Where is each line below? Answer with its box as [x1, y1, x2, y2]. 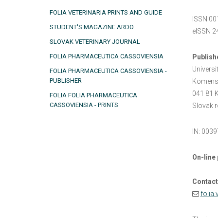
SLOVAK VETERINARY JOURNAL [50, 38, 140, 45]
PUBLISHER [50, 77, 82, 84]
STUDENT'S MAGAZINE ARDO [50, 23, 134, 31]
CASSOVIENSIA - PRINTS [50, 101, 118, 109]
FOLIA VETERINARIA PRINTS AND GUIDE [50, 9, 162, 16]
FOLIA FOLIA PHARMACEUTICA [50, 91, 137, 99]
